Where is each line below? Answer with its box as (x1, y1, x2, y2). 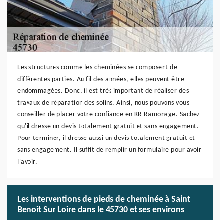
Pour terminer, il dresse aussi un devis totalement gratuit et (17, 135, 195, 142)
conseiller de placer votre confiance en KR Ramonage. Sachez (17, 111, 200, 118)
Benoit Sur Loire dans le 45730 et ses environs (17, 205, 184, 215)
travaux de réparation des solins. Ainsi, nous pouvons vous (17, 99, 189, 107)
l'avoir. (17, 158, 37, 165)
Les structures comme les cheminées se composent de (17, 64, 177, 71)
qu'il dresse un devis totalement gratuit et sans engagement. (17, 123, 199, 130)
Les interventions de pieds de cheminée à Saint (17, 195, 190, 204)
